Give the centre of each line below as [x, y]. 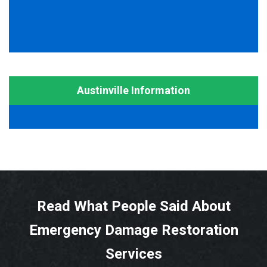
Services [133, 254]
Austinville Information [133, 90]
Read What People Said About [133, 206]
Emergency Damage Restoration [133, 230]
